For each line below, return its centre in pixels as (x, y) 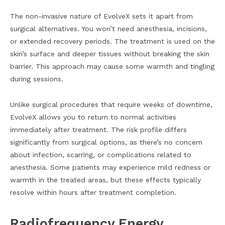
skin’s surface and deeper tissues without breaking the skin (110, 54)
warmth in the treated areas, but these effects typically (105, 180)
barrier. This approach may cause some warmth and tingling (112, 67)
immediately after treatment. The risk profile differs (98, 130)
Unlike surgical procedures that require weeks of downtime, (111, 105)
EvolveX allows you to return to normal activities (93, 117)
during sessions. (37, 79)
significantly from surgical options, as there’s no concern (106, 142)
